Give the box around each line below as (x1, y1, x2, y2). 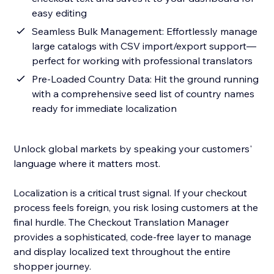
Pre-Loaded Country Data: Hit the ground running (32, 73, 259, 86)
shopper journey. (13, 260, 92, 273)
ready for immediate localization (32, 102, 177, 115)
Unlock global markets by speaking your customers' (13, 143, 253, 155)
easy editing (32, 7, 87, 20)
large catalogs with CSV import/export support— (32, 40, 257, 53)
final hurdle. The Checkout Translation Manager (13, 216, 229, 229)
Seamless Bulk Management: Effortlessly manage (32, 25, 258, 38)
